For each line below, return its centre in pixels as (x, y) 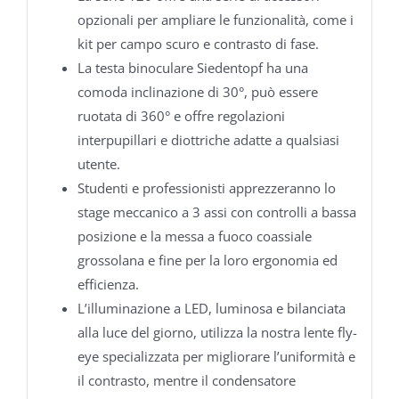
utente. (98, 163)
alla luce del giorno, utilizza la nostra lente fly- (217, 332)
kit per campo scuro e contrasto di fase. (198, 43)
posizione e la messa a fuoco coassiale (194, 236)
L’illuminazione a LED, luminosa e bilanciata (211, 308)
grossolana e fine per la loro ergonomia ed (207, 260)
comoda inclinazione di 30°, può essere (197, 91)
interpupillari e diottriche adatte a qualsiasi (208, 139)
